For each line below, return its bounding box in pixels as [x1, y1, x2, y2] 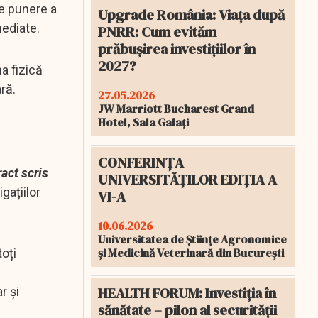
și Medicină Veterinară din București [98, 245, 284, 261]
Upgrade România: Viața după [98, 5, 285, 25]
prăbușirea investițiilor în [98, 39, 256, 59]
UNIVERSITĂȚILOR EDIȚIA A [98, 170, 277, 190]
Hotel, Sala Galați [98, 114, 189, 130]
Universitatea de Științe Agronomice [98, 231, 287, 247]
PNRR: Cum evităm [98, 22, 216, 42]
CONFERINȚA [98, 153, 184, 172]
